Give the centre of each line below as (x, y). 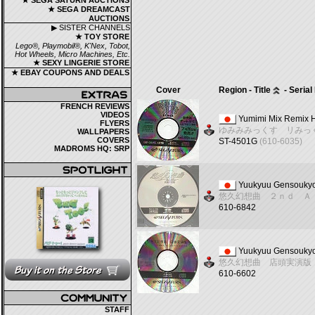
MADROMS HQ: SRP (92, 148)
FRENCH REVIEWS (95, 106)
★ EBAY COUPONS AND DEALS (70, 72)
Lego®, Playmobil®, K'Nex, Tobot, (73, 46)
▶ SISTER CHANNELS (91, 27)
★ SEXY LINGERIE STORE (81, 63)
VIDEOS (115, 115)
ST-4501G (239, 141)
